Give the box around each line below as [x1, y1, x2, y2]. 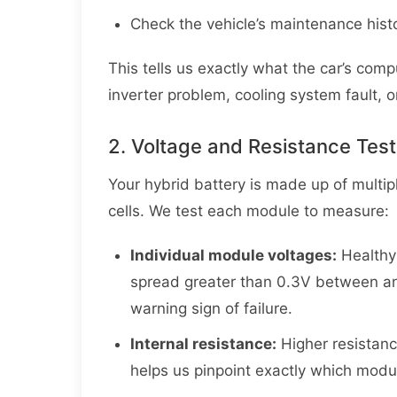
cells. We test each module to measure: [108, 201, 389, 220]
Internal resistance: [130, 334, 276, 353]
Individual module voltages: [130, 245, 337, 264]
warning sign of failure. [130, 299, 292, 317]
